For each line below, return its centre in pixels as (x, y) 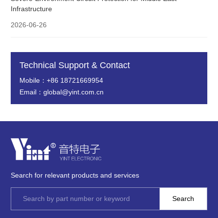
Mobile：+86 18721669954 (62, 81)
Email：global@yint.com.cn (62, 92)
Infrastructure (32, 9)
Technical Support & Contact (75, 65)
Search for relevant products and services (75, 175)
